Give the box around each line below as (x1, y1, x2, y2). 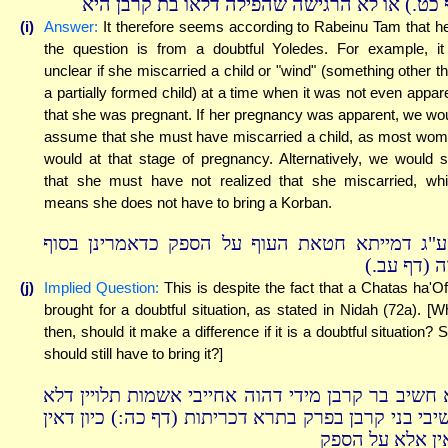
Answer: (44, 17, 98, 35)
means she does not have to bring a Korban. (44, 193, 332, 211)
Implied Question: (44, 279, 159, 297)
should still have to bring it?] (44, 345, 223, 363)
